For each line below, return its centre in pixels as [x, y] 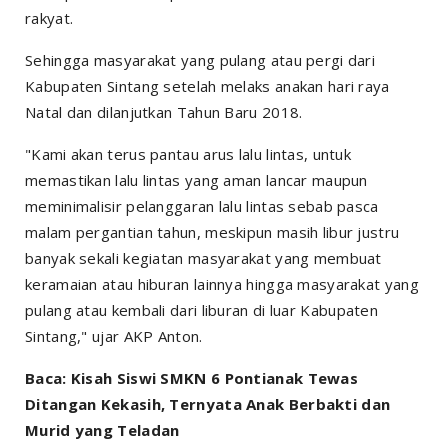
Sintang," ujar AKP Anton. [114, 335]
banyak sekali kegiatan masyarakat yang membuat [203, 257]
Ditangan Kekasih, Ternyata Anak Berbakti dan [208, 403]
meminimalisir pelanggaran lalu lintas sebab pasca [202, 205]
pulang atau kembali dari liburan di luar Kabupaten [201, 309]
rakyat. [49, 17]
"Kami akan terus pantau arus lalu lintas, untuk [188, 153]
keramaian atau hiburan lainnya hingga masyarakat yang [222, 283]
